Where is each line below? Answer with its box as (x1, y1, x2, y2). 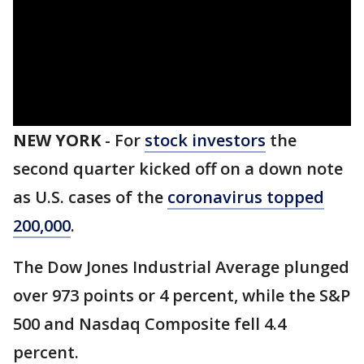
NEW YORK (13, 129, 101, 151)
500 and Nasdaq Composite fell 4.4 (13, 313, 286, 335)
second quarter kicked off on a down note (13, 158, 343, 180)
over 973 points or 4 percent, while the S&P (13, 284, 350, 306)
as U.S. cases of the (13, 186, 167, 208)
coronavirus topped (167, 186, 324, 208)
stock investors (145, 129, 266, 151)
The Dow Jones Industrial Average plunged (13, 256, 349, 278)
